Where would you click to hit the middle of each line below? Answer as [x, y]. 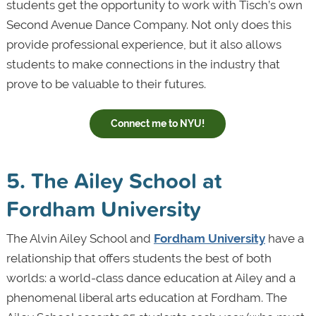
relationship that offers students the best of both [139, 258]
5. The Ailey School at [114, 180]
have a [284, 238]
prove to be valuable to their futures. [106, 84]
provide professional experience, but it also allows [144, 44]
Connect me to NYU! [158, 123]
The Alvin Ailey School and [80, 238]
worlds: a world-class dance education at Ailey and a [151, 278]
